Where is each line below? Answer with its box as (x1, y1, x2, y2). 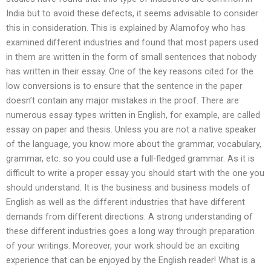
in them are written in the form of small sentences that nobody (6, 51, 256, 62)
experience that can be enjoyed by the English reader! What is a (6, 254, 255, 266)
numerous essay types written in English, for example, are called (6, 109, 260, 120)
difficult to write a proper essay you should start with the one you (6, 167, 264, 178)
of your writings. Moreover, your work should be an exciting (6, 240, 240, 251)
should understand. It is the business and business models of (6, 181, 250, 193)
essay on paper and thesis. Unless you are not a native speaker (6, 123, 256, 135)
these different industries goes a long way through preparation (6, 225, 255, 237)
